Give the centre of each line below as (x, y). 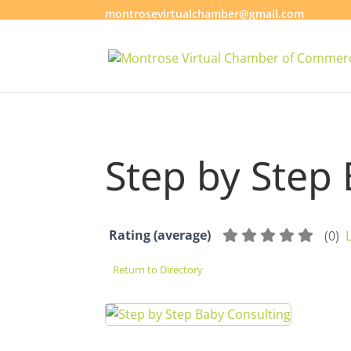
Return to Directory (158, 270)
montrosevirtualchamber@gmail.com (205, 13)
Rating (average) (160, 235)
